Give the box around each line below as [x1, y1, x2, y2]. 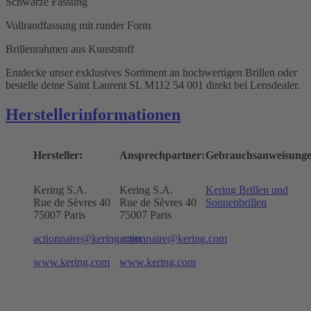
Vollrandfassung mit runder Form [6, 19, 151, 31]
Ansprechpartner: [119, 149, 205, 161]
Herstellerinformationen [6, 105, 180, 124]
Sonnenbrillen [205, 196, 267, 208]
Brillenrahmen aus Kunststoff [6, 42, 134, 55]
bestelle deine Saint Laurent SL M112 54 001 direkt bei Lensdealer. [6, 78, 300, 91]
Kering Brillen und [205, 183, 288, 196]
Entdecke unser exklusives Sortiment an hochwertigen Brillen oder [6, 66, 297, 78]
